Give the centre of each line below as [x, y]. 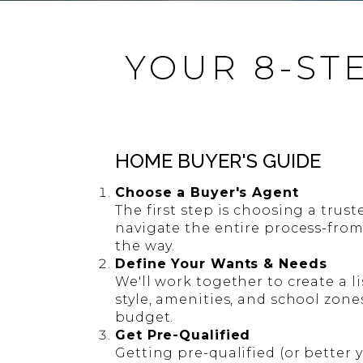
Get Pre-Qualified [183, 335]
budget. [145, 317]
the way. [145, 246]
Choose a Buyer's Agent [207, 192]
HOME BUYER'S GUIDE [218, 161]
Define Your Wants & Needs [221, 264]
